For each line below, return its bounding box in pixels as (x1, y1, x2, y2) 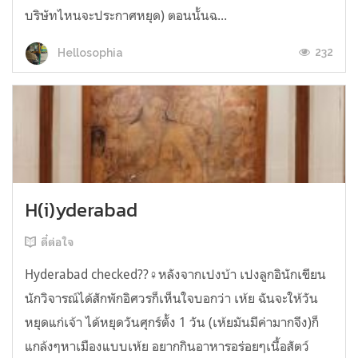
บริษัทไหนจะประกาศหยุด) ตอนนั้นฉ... (25, 7, 227, 24)
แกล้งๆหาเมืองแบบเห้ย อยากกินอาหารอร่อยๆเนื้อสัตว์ (25, 338, 309, 355)
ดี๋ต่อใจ (41, 236, 74, 249)
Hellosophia (55, 46, 123, 59)
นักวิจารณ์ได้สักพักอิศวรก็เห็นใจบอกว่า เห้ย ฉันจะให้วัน (25, 290, 318, 307)
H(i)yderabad (25, 196, 137, 225)
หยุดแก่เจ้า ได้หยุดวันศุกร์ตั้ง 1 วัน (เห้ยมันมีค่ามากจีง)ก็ (25, 314, 319, 331)
